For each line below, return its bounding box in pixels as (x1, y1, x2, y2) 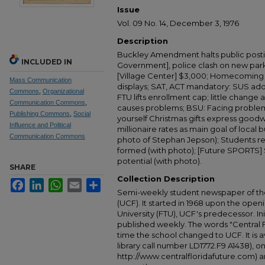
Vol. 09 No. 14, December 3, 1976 (117, 18, 239, 28)
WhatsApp (63, 178, 98, 187)
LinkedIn (44, 178, 73, 187)
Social (73, 110, 91, 117)
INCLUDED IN (21, 57, 72, 66)
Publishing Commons (9, 110, 70, 117)
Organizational (43, 88, 84, 95)
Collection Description (117, 174, 215, 183)
